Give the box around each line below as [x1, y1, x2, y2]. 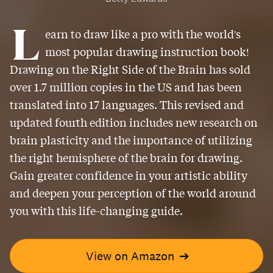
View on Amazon [85, 248, 174, 263]
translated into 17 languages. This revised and [10, 97, 244, 112]
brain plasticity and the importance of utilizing [10, 133, 252, 147]
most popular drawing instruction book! [44, 44, 249, 58]
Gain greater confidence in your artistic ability [10, 168, 247, 182]
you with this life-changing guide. [10, 204, 183, 218]
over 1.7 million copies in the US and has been [10, 80, 242, 94]
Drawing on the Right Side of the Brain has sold [10, 62, 250, 76]
